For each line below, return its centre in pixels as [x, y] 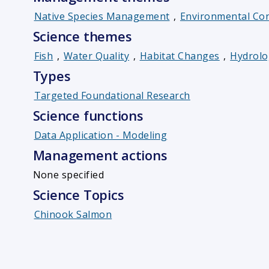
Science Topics [78, 195]
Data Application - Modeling [101, 135]
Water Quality [96, 56]
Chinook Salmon [73, 215]
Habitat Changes [180, 56]
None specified [68, 175]
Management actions [100, 155]
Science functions [88, 116]
